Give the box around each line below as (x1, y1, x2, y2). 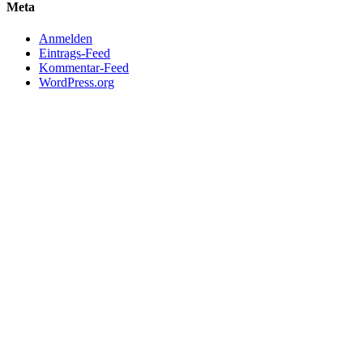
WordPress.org (39, 75, 114, 90)
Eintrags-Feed (39, 46, 110, 61)
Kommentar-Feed (39, 61, 129, 75)
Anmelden (39, 32, 92, 46)
